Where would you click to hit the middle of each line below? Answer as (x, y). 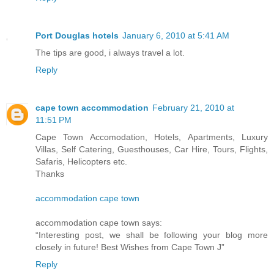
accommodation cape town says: (99, 223)
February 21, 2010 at (193, 108)
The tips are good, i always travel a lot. (110, 53)
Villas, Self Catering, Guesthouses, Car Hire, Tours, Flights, (152, 150)
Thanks (50, 174)
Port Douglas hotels (77, 36)
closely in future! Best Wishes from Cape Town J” (130, 247)
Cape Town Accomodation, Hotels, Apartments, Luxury (152, 137)
